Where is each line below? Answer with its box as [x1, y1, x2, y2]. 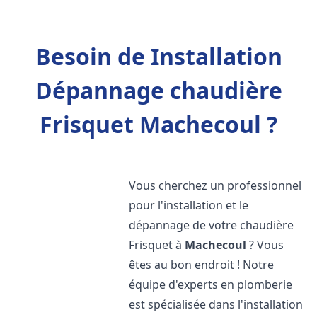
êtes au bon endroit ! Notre [129, 257, 275, 272]
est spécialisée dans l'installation [129, 296, 304, 312]
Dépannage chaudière [35, 75, 282, 105]
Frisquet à [129, 237, 185, 253]
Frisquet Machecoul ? [40, 109, 277, 139]
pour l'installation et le [129, 197, 249, 213]
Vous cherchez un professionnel [129, 178, 302, 193]
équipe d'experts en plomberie [129, 277, 293, 292]
